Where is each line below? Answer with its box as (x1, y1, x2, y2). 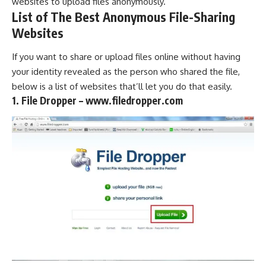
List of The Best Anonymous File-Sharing (12, 9, 235, 25)
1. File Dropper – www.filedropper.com (12, 93, 183, 107)
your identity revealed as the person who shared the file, (12, 65, 240, 77)
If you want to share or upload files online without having (12, 50, 240, 62)
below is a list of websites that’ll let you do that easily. (12, 80, 232, 92)
